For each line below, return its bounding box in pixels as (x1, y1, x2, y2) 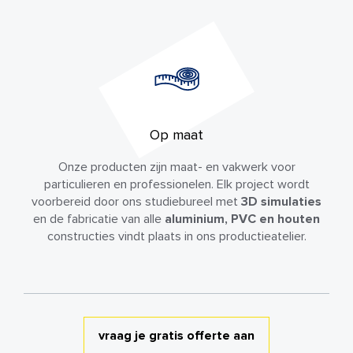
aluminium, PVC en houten (165, 211, 320, 227)
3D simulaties (241, 194, 321, 210)
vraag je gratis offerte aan (98, 328, 255, 344)
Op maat (150, 126, 203, 143)
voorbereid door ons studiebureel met (32, 194, 241, 210)
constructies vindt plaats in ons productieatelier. (46, 229, 307, 244)
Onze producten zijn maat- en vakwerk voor (58, 159, 295, 175)
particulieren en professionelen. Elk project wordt (43, 176, 310, 192)
